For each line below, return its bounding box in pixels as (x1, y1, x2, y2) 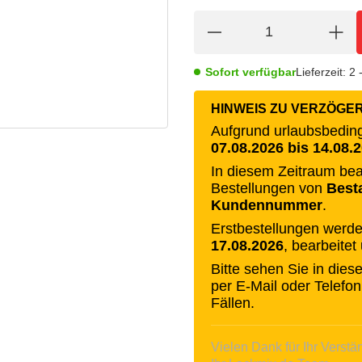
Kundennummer (211, 196, 322, 213)
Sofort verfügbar (205, 65, 296, 78)
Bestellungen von (211, 179, 326, 196)
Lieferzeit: (296, 65, 346, 78)
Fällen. (211, 294, 255, 311)
